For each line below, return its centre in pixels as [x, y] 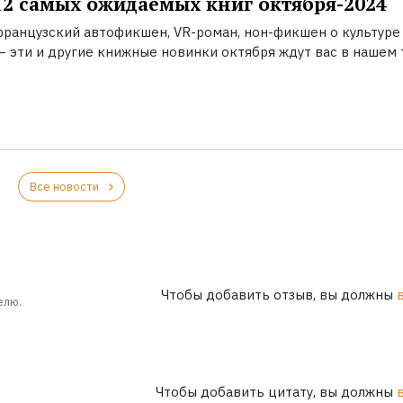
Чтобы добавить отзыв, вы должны [278, 295]
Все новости [64, 187]
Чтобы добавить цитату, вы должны [276, 391]
